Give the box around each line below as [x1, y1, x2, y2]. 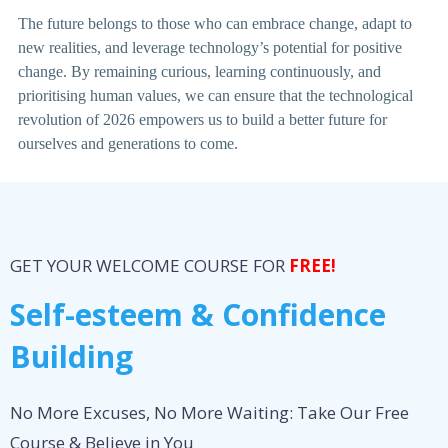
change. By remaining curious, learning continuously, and [18, 63, 381, 81]
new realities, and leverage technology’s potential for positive [18, 39, 402, 57]
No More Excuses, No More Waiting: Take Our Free [10, 401, 409, 425]
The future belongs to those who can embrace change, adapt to [18, 15, 412, 33]
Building [10, 336, 133, 378]
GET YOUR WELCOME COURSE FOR [10, 254, 289, 278]
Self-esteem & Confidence [10, 294, 386, 336]
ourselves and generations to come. [18, 135, 238, 153]
